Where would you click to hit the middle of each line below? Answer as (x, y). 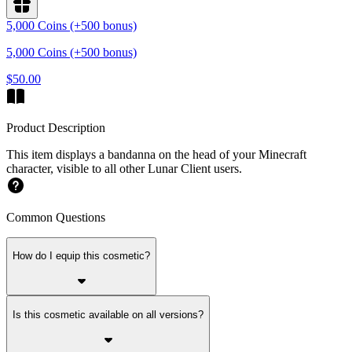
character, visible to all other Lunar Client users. (124, 168)
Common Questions (56, 217)
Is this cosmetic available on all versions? (108, 314)
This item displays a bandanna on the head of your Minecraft (156, 154)
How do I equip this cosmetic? (81, 256)
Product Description (56, 127)
